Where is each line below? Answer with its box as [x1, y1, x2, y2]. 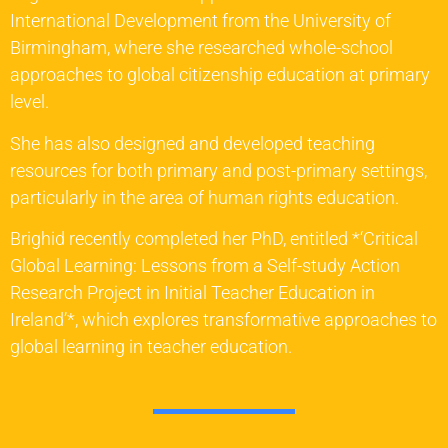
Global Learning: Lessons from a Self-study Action [10, 254, 400, 276]
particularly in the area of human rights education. [10, 186, 399, 208]
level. [10, 91, 49, 113]
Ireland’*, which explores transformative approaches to [10, 308, 437, 330]
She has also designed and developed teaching [10, 132, 375, 154]
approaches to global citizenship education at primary [10, 64, 430, 86]
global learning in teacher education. [10, 335, 292, 357]
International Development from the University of [10, 10, 391, 32]
